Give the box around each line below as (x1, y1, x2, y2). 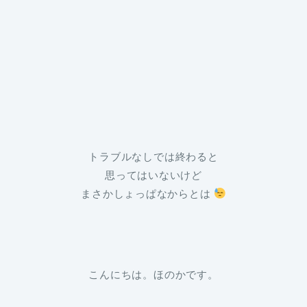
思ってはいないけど (105, 169, 202, 182)
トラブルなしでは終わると (88, 151, 219, 163)
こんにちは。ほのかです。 (88, 269, 219, 281)
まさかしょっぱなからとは (81, 188, 214, 200)
